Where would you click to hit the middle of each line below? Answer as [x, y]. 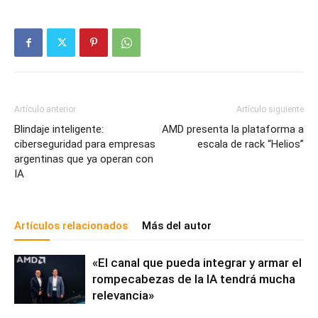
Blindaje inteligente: [59, 130]
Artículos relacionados [71, 226]
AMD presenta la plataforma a [233, 130]
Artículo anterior [45, 110]
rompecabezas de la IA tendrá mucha [194, 279]
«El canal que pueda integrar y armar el [197, 263]
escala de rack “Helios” [251, 144]
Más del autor [177, 226]
